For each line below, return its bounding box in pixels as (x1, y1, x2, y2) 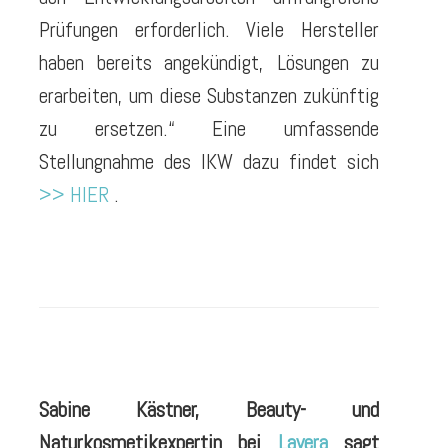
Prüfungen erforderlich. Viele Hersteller (39, 16, 379, 44)
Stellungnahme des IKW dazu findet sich (39, 148, 379, 176)
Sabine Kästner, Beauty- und (39, 395, 379, 423)
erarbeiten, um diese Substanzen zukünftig (39, 82, 379, 110)
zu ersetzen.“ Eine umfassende (39, 115, 379, 143)
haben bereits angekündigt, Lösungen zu (39, 49, 379, 77)
